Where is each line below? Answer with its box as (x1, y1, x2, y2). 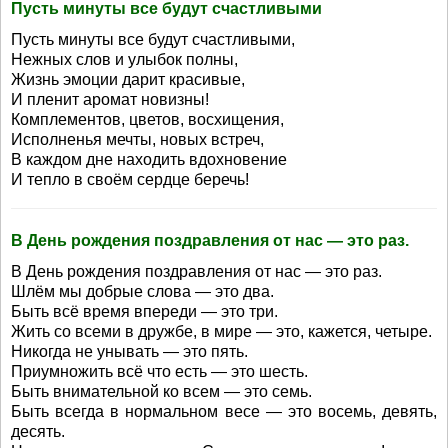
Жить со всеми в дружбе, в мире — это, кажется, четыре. (11, 323, 432, 340)
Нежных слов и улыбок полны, (11, 51, 238, 68)
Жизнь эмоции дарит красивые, (11, 71, 245, 88)
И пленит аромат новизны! (11, 91, 209, 108)
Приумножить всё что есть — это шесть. (11, 363, 308, 380)
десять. (11, 423, 65, 440)
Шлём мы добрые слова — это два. (11, 283, 274, 300)
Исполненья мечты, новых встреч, (11, 131, 264, 148)
